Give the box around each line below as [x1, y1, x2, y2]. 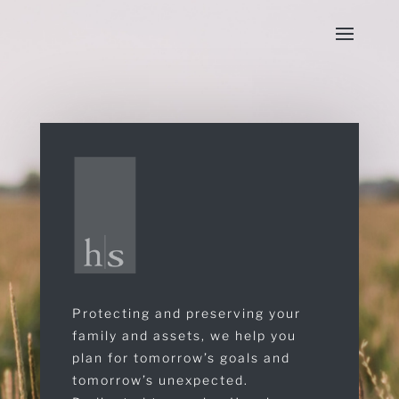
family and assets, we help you [71, 327, 297, 343]
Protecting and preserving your [71, 305, 301, 321]
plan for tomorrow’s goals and [71, 349, 290, 365]
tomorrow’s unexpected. [71, 371, 248, 387]
